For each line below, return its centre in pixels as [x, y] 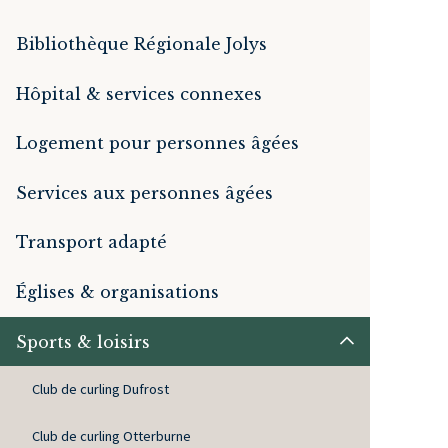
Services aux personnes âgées [144, 192]
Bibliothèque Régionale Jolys [141, 43]
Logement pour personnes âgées [157, 143]
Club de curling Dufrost [100, 389]
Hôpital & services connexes [139, 93]
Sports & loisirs [83, 341]
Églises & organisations [117, 291]
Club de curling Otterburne [111, 435]
